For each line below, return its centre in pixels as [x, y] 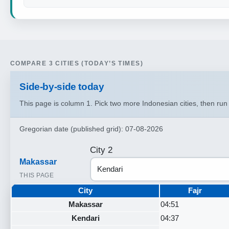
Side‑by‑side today [62, 86]
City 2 [101, 150]
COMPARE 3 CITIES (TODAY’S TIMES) [77, 63]
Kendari [85, 218]
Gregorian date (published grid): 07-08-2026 [91, 129]
